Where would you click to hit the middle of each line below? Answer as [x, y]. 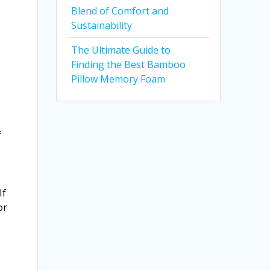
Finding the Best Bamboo [129, 64]
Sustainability [102, 25]
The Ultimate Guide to [121, 50]
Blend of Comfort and [120, 11]
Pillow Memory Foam [118, 79]
